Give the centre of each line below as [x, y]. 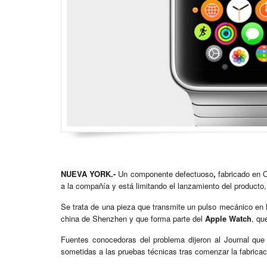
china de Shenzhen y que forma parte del [133, 219]
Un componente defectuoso [164, 174]
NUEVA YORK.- [89, 174]
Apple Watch [228, 219]
